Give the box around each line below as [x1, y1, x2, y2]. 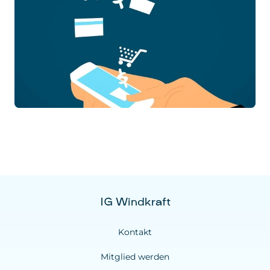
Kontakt [118, 226, 152, 237]
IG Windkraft [99, 197, 171, 209]
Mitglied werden [101, 251, 169, 262]
